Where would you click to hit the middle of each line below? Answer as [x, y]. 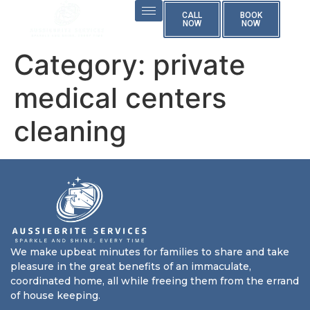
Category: [83, 65]
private [199, 65]
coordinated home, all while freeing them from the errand [155, 281]
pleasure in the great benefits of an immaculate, [131, 267]
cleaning [70, 131]
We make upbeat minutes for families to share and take [150, 252]
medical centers [120, 98]
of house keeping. [55, 296]
